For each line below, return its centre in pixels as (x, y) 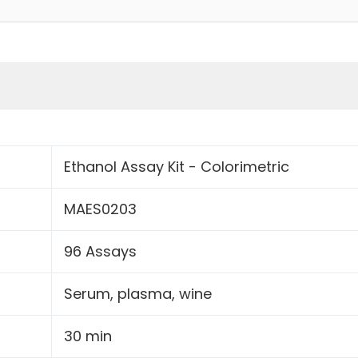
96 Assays (100, 251)
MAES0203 (100, 209)
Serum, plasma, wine (138, 293)
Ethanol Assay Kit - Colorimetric (177, 166)
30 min (88, 336)
